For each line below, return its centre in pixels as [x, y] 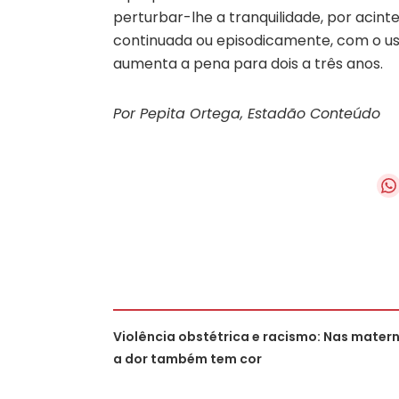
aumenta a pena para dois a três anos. [248, 63]
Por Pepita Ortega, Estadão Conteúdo [247, 113]
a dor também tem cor [187, 358]
